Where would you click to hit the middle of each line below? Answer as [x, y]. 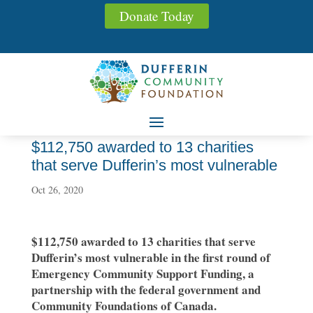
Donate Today [156, 16]
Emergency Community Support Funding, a [143, 274]
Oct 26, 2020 [57, 190]
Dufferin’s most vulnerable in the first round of [151, 257]
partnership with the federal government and [146, 290]
